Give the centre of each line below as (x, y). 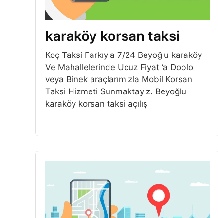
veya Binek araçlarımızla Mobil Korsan (119, 80)
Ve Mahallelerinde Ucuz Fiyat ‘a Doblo (119, 67)
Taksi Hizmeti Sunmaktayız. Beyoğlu (116, 92)
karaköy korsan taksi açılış (96, 104)
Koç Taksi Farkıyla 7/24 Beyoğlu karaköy (124, 55)
